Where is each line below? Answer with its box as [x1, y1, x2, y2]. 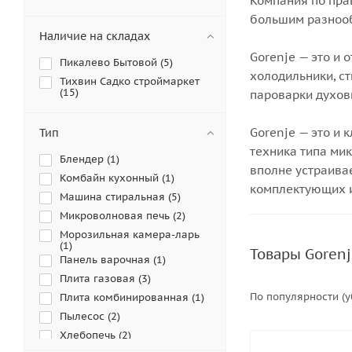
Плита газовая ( [60, 272, 141, 285]
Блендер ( [60, 152, 110, 166]
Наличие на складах [39, 29, 150, 43]
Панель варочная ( [60, 253, 156, 266]
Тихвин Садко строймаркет [60, 75, 200, 88]
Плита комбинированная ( [60, 291, 195, 304]
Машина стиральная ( [60, 190, 171, 203]
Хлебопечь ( [60, 328, 122, 342]
